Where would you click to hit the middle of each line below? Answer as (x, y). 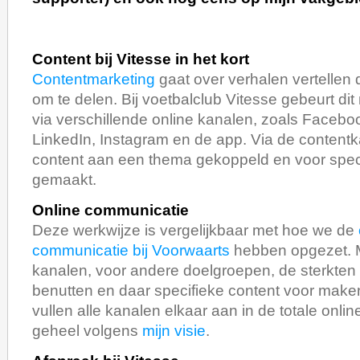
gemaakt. (64, 180)
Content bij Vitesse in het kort (141, 59)
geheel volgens (87, 331)
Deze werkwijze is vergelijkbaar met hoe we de (195, 231)
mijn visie (174, 331)
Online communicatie (110, 211)
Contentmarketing (94, 80)
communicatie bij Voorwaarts (131, 251)
